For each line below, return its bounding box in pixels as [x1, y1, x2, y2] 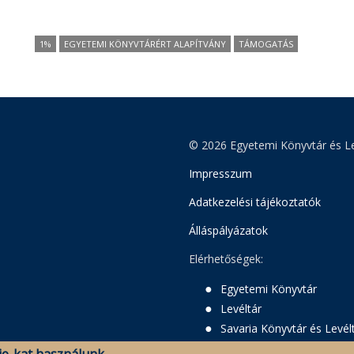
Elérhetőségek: [189, 251, 263, 266]
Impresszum [189, 166, 252, 181]
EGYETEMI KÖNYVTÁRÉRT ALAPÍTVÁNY [64, 38, 226, 50]
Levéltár [220, 301, 262, 316]
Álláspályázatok [189, 223, 268, 238]
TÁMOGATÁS [239, 38, 293, 50]
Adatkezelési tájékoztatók [189, 194, 321, 209]
